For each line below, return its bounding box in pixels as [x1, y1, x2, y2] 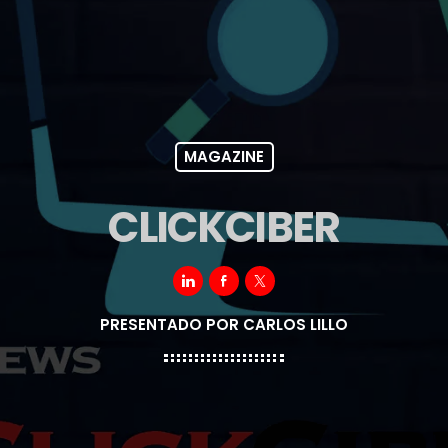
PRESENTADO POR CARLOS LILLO [100, 314, 348, 336]
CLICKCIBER [108, 198, 340, 258]
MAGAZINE [184, 146, 264, 168]
